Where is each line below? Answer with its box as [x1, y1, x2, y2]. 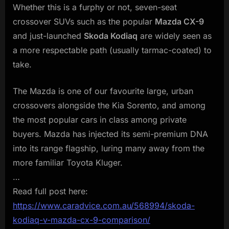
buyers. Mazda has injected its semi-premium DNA [13, 128, 208, 139]
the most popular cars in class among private [13, 114, 187, 125]
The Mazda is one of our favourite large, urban [13, 85, 193, 96]
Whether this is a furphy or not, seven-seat [13, 2, 177, 12]
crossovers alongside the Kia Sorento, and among [13, 100, 205, 110]
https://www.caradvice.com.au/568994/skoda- [13, 200, 195, 211]
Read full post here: [13, 186, 88, 196]
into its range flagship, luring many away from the [13, 143, 204, 153]
